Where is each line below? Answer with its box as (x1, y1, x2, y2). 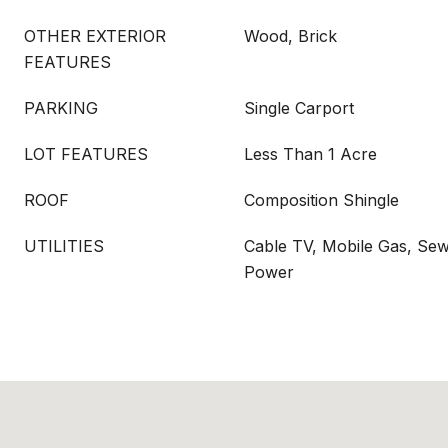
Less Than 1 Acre (244, 144, 377, 164)
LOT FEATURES (24, 144, 148, 164)
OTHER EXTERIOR (24, 26, 166, 46)
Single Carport (244, 98, 354, 118)
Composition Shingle (244, 190, 399, 210)
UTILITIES (24, 236, 104, 256)
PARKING (24, 98, 98, 118)
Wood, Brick (244, 26, 337, 46)
